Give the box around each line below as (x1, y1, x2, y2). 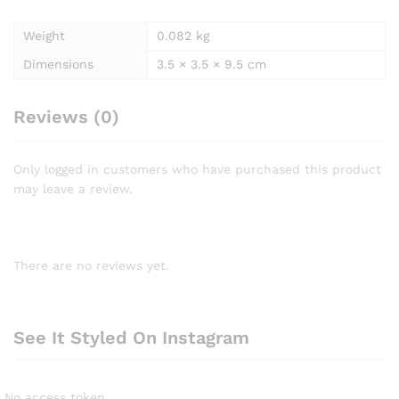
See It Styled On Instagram (13, 327, 249, 349)
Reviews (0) (13, 105, 119, 127)
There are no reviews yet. (13, 257, 169, 273)
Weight (23, 28, 65, 43)
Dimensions (23, 56, 94, 71)
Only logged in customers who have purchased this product (13, 161, 381, 176)
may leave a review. (13, 181, 133, 196)
